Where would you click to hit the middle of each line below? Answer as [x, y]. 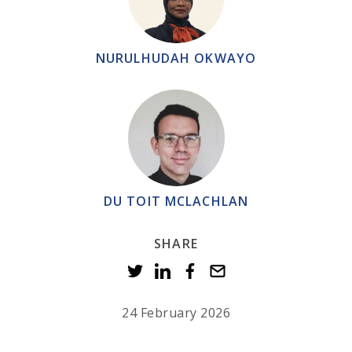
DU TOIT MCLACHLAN [176, 202]
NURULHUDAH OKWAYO [176, 59]
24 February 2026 [176, 313]
